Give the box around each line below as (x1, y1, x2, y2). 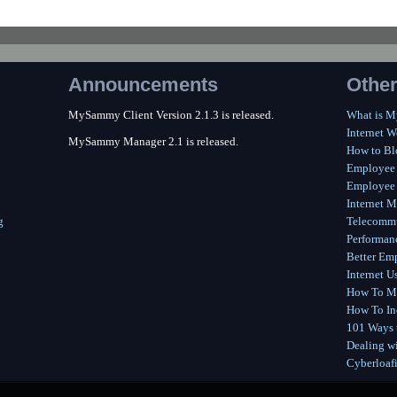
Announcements (68, 74, 218, 96)
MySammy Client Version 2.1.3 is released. (68, 108, 274, 121)
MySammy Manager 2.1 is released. (68, 135, 238, 148)
